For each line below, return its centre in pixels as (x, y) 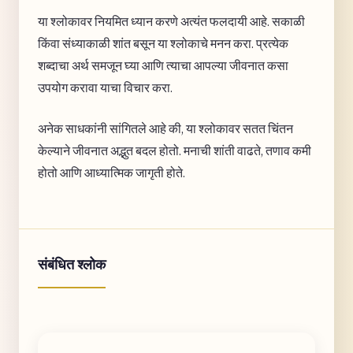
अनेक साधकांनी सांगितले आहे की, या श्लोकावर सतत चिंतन (165, 129)
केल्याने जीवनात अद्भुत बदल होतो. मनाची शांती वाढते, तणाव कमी (175, 151)
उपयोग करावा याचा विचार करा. (105, 88)
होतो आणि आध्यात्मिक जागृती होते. (111, 173)
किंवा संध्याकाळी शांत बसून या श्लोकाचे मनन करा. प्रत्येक (163, 44)
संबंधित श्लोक (72, 265)
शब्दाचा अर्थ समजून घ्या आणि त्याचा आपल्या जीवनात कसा (163, 66)
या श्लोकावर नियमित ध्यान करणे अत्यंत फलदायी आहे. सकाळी (171, 22)
